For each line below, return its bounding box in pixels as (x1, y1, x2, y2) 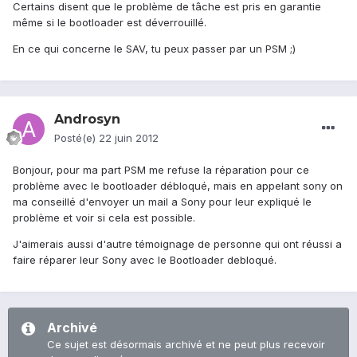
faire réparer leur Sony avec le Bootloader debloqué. (13, 253, 277, 267)
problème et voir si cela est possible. (13, 211, 195, 225)
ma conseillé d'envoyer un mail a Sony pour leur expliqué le (13, 195, 312, 209)
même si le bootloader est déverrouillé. (13, 16, 206, 29)
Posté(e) (54, 131, 99, 145)
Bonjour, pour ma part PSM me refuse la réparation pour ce (13, 163, 309, 177)
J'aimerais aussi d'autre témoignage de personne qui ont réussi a (13, 237, 342, 251)
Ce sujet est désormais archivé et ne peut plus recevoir (47, 338, 325, 351)
